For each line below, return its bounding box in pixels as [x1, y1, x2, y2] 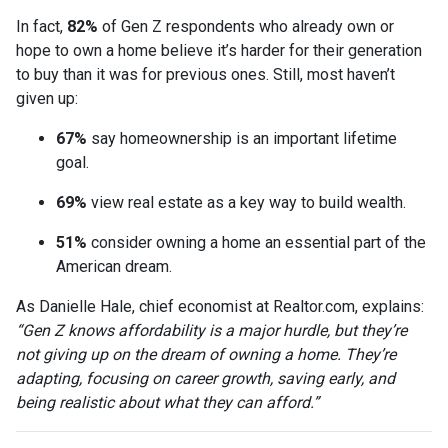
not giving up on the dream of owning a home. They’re [16, 345, 396, 365]
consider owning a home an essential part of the [87, 233, 426, 253]
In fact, [16, 17, 67, 37]
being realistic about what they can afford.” [16, 393, 319, 413]
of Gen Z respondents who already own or [98, 17, 394, 37]
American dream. [56, 257, 172, 277]
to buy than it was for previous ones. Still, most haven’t [16, 65, 395, 85]
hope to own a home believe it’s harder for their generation [16, 41, 422, 61]
